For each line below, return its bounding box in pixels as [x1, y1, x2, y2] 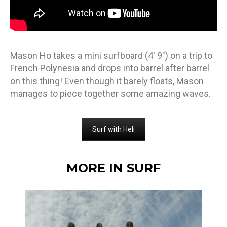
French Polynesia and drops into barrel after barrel [10, 62, 209, 73]
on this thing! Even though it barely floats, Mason [10, 75, 204, 86]
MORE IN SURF [66, 161, 161, 176]
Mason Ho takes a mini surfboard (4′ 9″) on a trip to [10, 50, 212, 61]
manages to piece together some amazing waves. [10, 88, 211, 99]
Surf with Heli [92, 125, 135, 133]
